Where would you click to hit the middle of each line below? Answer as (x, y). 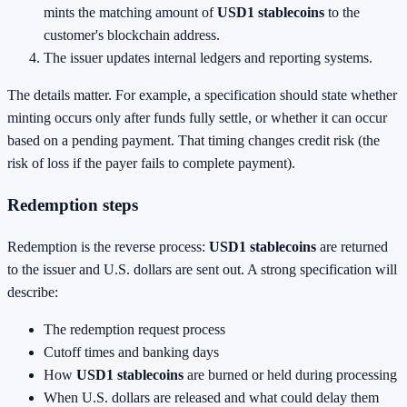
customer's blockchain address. (132, 35)
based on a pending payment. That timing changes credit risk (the (194, 141)
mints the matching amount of (130, 13)
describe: (33, 292)
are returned (352, 246)
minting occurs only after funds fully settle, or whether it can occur (197, 118)
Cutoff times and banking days (131, 352)
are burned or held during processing (290, 374)
